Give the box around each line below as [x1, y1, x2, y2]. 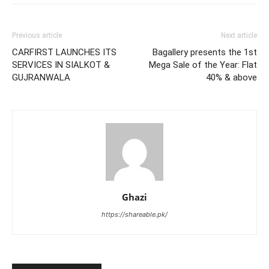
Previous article [12, 31, 62, 40]
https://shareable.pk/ [101, 210, 168, 219]
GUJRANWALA [12, 71, 70, 83]
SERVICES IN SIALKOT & [12, 59, 110, 70]
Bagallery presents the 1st [153, 46, 257, 58]
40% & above [206, 71, 257, 83]
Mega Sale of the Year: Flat [149, 59, 257, 70]
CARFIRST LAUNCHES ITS [12, 46, 116, 58]
